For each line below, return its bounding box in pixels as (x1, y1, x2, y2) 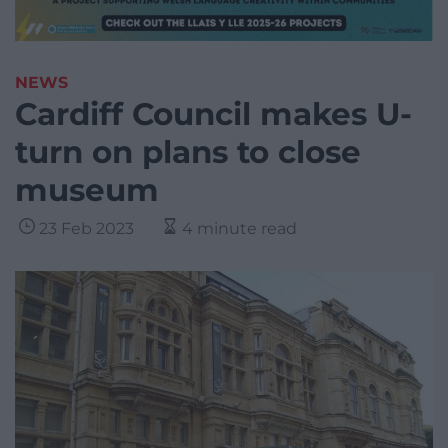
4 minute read (182, 219, 297, 239)
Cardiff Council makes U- (15, 95, 412, 134)
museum (15, 171, 159, 210)
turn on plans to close (15, 133, 361, 172)
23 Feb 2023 (39, 219, 134, 239)
